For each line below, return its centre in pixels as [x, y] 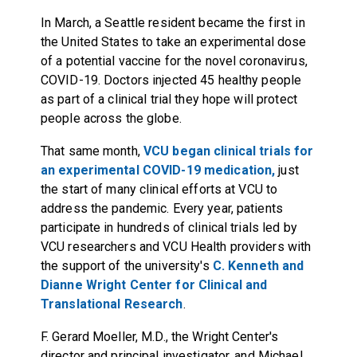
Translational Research [112, 304]
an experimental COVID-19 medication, [158, 170]
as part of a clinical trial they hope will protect [169, 99]
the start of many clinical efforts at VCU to [159, 189]
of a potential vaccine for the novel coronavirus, [174, 61]
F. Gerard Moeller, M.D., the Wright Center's [159, 336]
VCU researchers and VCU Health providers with [176, 246]
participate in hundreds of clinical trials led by [169, 227]
